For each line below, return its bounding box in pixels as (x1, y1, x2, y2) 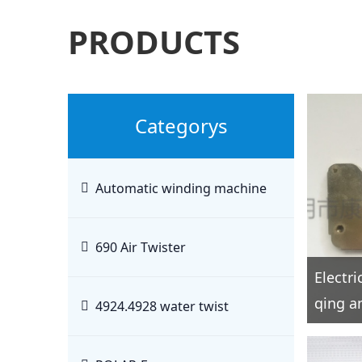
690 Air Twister (95, 238, 186, 257)
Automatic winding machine (95, 179, 267, 198)
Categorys (134, 112, 228, 139)
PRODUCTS (68, 19, 240, 64)
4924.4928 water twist (95, 297, 229, 316)
